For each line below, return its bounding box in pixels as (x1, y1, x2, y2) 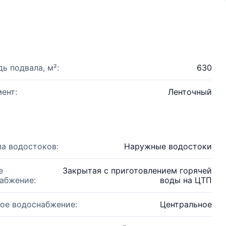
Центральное (160, 199, 212, 209)
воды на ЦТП (160, 175, 212, 185)
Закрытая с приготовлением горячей (63, 165, 212, 176)
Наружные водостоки (124, 141, 212, 151)
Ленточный (168, 87, 212, 97)
